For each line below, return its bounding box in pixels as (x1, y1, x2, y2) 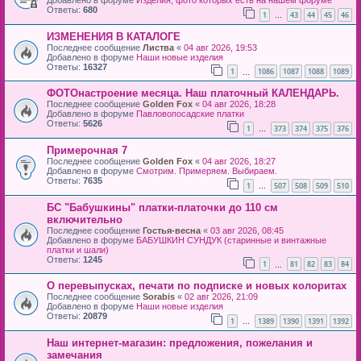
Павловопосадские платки (136, 109, 244, 119)
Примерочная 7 (47, 143, 127, 156)
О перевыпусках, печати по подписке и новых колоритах (47, 280, 346, 293)
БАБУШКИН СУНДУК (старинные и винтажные (136, 234, 326, 245)
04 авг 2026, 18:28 (202, 99, 276, 110)
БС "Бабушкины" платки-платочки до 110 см (47, 201, 278, 214)
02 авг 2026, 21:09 (185, 292, 258, 302)
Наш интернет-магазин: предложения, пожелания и (47, 336, 313, 349)
